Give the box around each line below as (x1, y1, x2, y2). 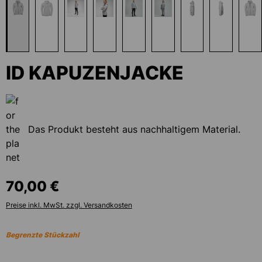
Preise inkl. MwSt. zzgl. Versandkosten (6, 201, 132, 209)
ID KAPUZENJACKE (6, 61, 184, 84)
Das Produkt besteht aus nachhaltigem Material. (28, 123, 240, 135)
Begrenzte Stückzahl (6, 230, 79, 239)
